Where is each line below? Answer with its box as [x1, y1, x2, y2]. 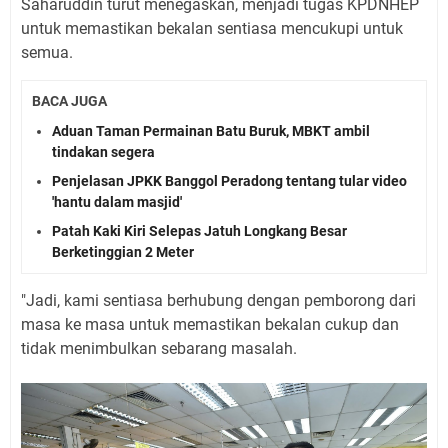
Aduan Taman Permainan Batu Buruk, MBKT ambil [52, 123, 370, 140]
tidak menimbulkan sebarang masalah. [21, 339, 297, 359]
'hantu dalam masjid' [52, 194, 182, 211]
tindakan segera [52, 144, 155, 161]
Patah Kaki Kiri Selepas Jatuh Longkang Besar [52, 223, 347, 240]
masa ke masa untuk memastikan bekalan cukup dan [21, 315, 399, 335]
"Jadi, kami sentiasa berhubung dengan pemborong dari [21, 291, 416, 311]
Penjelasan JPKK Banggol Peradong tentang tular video [52, 173, 407, 190]
